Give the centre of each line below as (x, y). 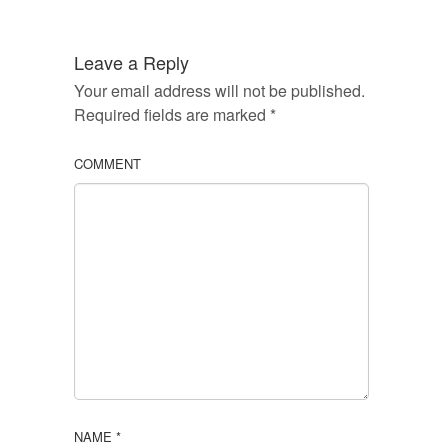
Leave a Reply (131, 62)
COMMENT (107, 163)
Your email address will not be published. (219, 91)
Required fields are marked (172, 115)
